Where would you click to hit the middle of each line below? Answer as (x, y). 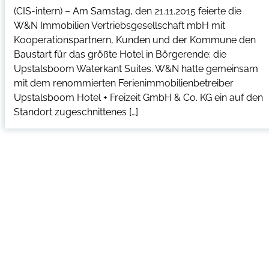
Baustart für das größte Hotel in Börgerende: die (120, 54)
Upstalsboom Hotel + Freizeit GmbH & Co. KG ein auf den (138, 97)
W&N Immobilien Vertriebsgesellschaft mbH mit (119, 25)
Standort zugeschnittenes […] (76, 112)
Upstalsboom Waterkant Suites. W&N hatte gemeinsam (136, 68)
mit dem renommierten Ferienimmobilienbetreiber (123, 83)
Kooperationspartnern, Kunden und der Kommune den (134, 40)
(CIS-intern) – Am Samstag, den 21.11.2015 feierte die (127, 11)
